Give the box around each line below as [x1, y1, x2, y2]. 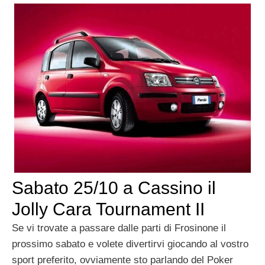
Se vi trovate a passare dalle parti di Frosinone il [12, 222, 226, 234]
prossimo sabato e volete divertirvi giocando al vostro [12, 238, 248, 250]
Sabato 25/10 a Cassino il [12, 178, 216, 198]
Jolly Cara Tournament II [12, 199, 205, 219]
